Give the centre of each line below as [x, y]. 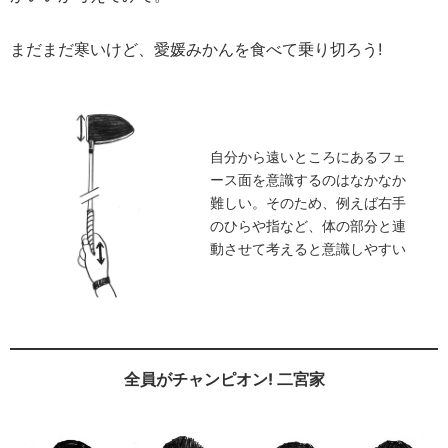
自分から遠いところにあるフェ [307, 156]
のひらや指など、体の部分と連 [307, 225]
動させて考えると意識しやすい [307, 248]
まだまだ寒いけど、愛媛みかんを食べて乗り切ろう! [196, 48]
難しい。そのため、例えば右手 [307, 202]
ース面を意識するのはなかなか [307, 179]
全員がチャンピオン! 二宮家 [224, 378]
